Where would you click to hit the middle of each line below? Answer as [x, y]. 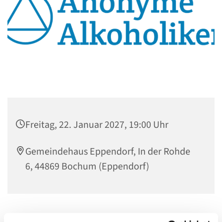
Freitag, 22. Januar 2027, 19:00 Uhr [97, 125]
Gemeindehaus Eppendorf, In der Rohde [108, 151]
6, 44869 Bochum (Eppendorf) [87, 166]
